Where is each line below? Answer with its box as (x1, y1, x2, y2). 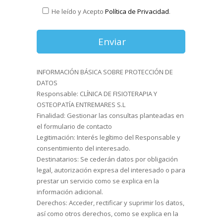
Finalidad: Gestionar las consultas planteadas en (37, 111, 184, 120)
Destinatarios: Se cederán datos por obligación (37, 154, 178, 164)
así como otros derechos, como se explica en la (37, 209, 178, 218)
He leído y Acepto (50, 6, 105, 16)
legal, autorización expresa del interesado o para (37, 165, 185, 174)
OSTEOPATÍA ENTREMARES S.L (37, 100, 125, 109)
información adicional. (37, 187, 103, 196)
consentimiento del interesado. (37, 143, 130, 153)
